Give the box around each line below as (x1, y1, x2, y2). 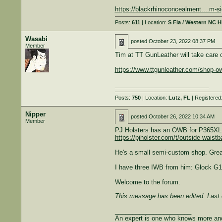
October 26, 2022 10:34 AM (148, 113, 215, 119)
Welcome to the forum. (114, 178, 180, 186)
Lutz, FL (168, 95, 190, 101)
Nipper (25, 111, 46, 118)
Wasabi (25, 35, 48, 43)
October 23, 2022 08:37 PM (148, 38, 215, 44)
